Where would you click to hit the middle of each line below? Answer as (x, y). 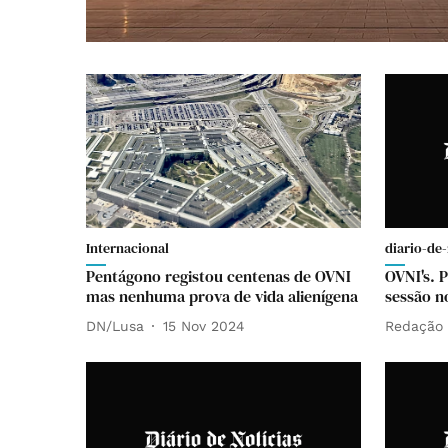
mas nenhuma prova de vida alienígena (222, 296)
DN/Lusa (115, 325)
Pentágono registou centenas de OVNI (218, 276)
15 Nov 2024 (204, 325)
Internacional (127, 248)
